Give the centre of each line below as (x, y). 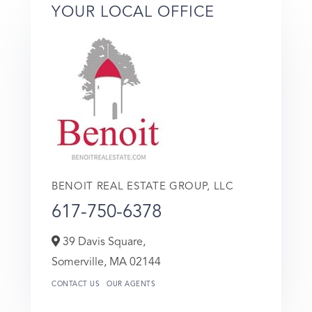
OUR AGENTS (131, 284)
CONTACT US (76, 284)
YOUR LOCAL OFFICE (133, 12)
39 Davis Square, (103, 242)
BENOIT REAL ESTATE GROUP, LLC (143, 187)
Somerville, (80, 262)
